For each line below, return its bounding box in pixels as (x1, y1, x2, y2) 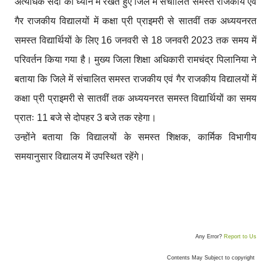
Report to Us (224, 233, 256, 240)
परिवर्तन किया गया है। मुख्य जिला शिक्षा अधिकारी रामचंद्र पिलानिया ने (15, 54, 256, 65)
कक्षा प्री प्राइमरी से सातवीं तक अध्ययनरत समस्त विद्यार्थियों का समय (15, 93, 256, 103)
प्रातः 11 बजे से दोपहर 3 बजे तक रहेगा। (15, 113, 157, 123)
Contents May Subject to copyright (167, 255, 256, 261)
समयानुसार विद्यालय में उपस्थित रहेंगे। (15, 151, 145, 162)
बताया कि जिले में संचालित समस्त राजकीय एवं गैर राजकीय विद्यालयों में (15, 74, 256, 84)
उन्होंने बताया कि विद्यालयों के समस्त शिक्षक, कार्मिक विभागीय (15, 132, 256, 142)
